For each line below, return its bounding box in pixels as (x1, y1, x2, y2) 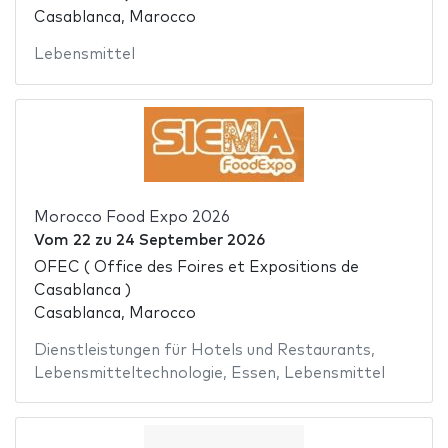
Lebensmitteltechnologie (33, 365, 223, 381)
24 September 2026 (115, 233, 265, 249)
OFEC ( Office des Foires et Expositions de (33, 259, 359, 275)
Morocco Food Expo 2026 (33, 210, 230, 226)
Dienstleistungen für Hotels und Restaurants (33, 342, 371, 358)
